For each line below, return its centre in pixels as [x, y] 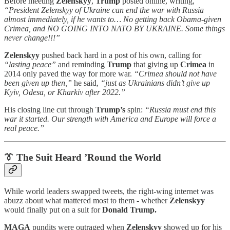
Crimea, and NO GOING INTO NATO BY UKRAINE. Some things [114, 29]
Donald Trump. [129, 209]
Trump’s [110, 110]
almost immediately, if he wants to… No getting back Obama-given [113, 20]
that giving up [156, 65]
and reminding [81, 65]
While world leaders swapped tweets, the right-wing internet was [109, 191]
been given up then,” [38, 83]
